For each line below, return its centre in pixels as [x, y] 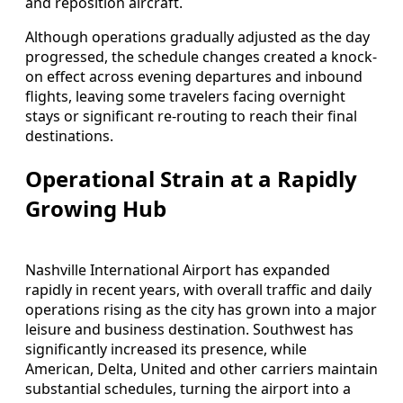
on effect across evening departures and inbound [194, 76]
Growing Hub [96, 208]
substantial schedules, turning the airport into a [188, 388]
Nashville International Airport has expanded [178, 269]
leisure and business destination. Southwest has [189, 329]
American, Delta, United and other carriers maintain [201, 368]
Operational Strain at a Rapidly [191, 178]
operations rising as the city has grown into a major [201, 309]
